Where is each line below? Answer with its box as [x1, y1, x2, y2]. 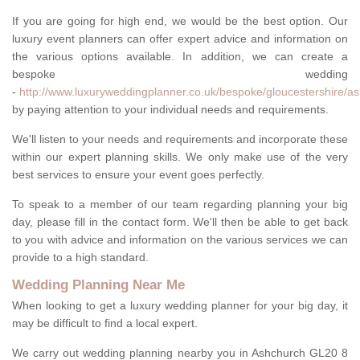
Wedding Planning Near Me [12, 277, 185, 293]
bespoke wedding [12, 67, 348, 81]
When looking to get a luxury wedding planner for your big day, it [12, 299, 348, 313]
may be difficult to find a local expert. [12, 317, 198, 330]
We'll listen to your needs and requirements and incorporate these [12, 133, 348, 146]
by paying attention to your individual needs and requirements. [12, 103, 329, 117]
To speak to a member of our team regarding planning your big [12, 198, 348, 211]
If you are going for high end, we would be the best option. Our [12, 14, 348, 28]
